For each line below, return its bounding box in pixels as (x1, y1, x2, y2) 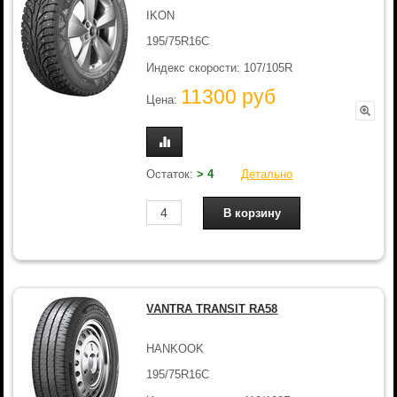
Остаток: (146, 167, 198, 181)
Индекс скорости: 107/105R (146, 60, 293, 74)
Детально (241, 167, 293, 181)
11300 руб (181, 85, 276, 109)
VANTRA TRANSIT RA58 (146, 302, 278, 315)
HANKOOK (146, 341, 205, 355)
